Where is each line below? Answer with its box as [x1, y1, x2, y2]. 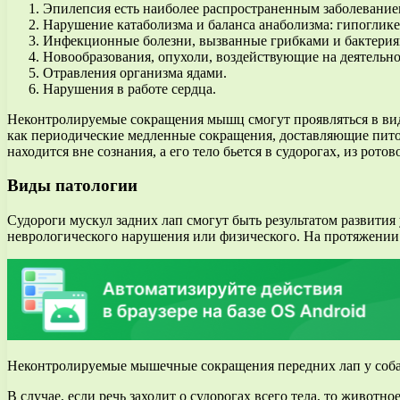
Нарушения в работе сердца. [43, 80, 216, 96]
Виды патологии [7, 176, 137, 196]
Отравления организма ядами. [43, 64, 227, 80]
